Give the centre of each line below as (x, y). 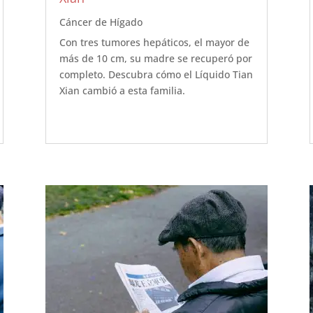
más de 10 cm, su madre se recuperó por (155, 59)
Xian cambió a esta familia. (122, 91)
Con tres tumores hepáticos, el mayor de (154, 43)
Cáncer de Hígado (101, 22)
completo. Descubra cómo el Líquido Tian (156, 75)
